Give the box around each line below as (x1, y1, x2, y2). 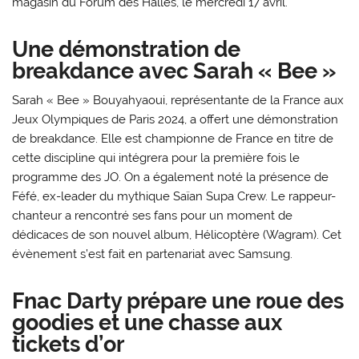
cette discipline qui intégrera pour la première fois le (12, 151, 301, 166)
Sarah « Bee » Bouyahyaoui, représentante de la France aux (12, 93, 345, 108)
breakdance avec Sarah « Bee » (12, 57, 337, 83)
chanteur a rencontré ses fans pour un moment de (12, 208, 293, 224)
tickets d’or (12, 330, 125, 357)
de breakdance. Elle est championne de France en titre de (12, 131, 334, 147)
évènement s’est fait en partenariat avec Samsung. (12, 247, 293, 262)
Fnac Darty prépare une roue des (12, 287, 345, 313)
